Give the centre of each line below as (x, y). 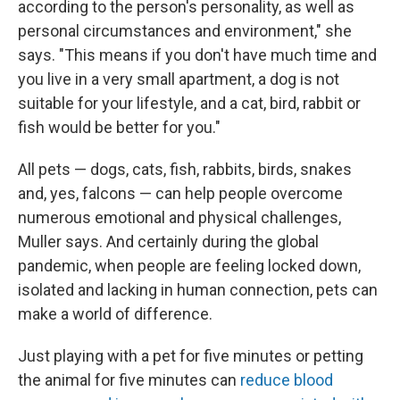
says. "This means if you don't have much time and (197, 54)
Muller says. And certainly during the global (168, 241)
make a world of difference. (115, 313)
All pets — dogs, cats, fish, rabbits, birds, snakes (185, 169)
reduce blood (287, 379)
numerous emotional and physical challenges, (179, 217)
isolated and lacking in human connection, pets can (198, 289)
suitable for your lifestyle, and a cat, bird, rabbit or (189, 103)
